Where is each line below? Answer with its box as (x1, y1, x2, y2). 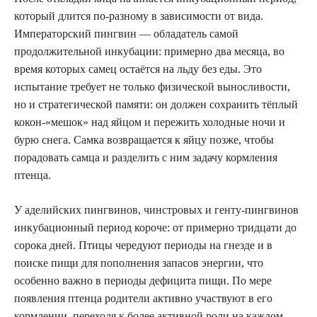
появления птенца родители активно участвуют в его (14, 292, 272, 304)
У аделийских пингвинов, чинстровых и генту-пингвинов (14, 203, 299, 216)
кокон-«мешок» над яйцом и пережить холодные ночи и (14, 115, 285, 128)
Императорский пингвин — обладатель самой (14, 27, 238, 40)
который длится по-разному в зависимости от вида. (14, 9, 263, 22)
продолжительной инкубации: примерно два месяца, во (14, 45, 284, 57)
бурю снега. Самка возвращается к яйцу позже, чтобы (14, 133, 274, 146)
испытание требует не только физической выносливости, (14, 80, 290, 93)
